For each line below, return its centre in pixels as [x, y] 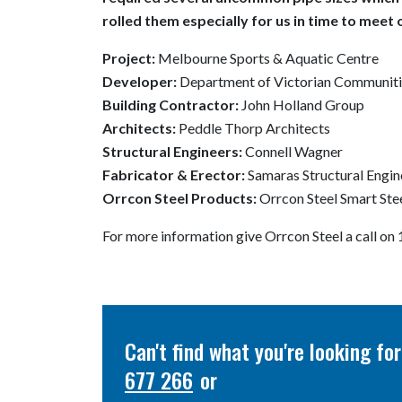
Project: [129, 58]
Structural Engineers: [172, 151]
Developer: [141, 81]
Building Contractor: [170, 105]
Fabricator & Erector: [174, 175]
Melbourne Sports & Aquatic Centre [267, 58]
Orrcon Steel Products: [179, 198]
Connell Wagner [293, 151]
